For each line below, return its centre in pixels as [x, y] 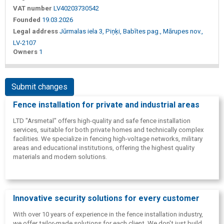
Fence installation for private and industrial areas [106, 104]
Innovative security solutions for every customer [106, 198]
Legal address [35, 31]
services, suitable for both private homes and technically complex [108, 129]
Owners [25, 51]
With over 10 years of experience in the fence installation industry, [108, 214]
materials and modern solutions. [60, 156]
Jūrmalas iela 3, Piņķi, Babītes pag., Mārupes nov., [131, 31]
